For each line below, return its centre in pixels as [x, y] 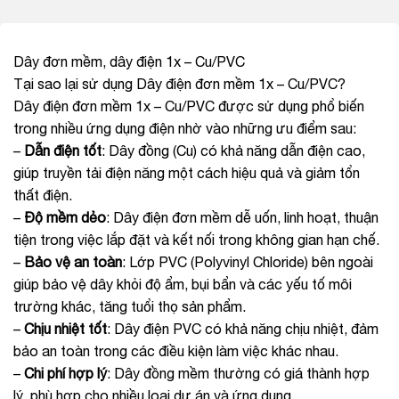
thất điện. [43, 195]
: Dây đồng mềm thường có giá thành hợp [238, 373]
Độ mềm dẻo [65, 217]
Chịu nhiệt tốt [65, 328]
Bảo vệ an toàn [73, 261]
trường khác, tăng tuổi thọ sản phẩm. [130, 306]
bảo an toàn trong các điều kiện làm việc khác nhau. [176, 350]
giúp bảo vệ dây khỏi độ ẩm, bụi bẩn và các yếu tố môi [183, 284]
